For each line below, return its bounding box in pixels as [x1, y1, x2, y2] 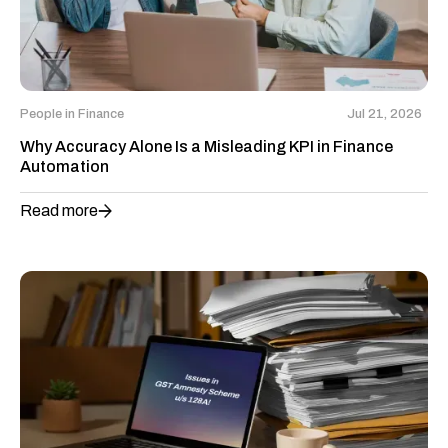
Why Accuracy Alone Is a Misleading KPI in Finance [20, 138, 393, 156]
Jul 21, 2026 [347, 107, 422, 122]
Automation [20, 158, 109, 176]
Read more [20, 202, 98, 220]
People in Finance [20, 107, 124, 122]
